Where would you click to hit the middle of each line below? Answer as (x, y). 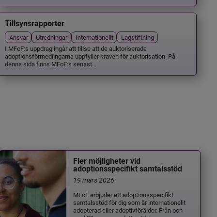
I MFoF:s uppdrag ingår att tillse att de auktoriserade (76, 48)
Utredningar (52, 37)
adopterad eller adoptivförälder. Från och (128, 210)
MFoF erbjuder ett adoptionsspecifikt (124, 194)
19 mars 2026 (94, 180)
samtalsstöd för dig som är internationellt (130, 202)
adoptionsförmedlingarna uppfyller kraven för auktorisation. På (90, 56)
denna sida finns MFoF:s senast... (51, 64)
